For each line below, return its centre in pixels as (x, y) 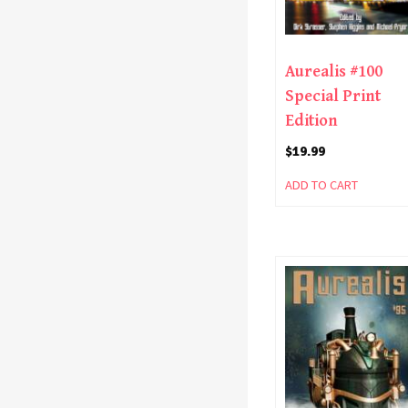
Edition (311, 121)
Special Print (333, 97)
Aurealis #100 (334, 72)
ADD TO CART (321, 184)
